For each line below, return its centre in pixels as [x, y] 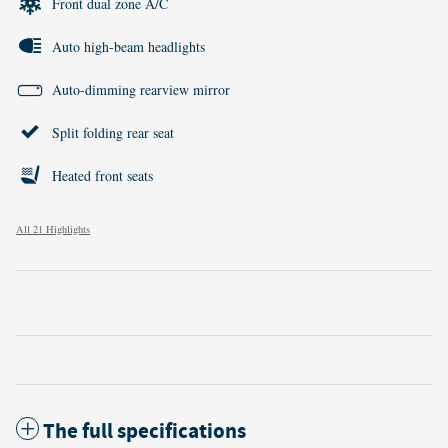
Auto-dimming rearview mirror [141, 90]
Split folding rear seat [113, 133]
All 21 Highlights [53, 229]
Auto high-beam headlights [128, 47]
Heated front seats [102, 176]
